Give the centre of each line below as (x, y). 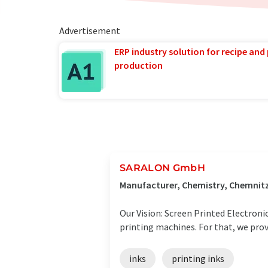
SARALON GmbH (162, 168)
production (138, 65)
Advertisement (89, 31)
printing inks (198, 258)
